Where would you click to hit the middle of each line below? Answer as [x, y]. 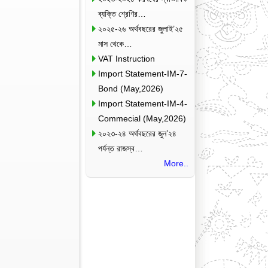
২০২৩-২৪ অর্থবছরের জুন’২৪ [137, 133]
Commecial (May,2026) [142, 118]
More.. [176, 163]
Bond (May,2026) [130, 89]
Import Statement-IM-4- [142, 103]
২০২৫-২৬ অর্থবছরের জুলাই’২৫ [140, 29]
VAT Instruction [126, 59]
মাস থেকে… [115, 44]
